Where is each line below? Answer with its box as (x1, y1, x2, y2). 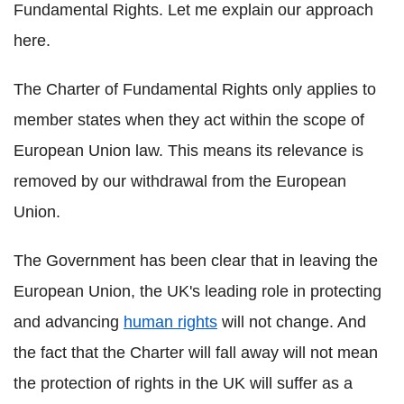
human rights (124, 313, 217, 332)
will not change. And (217, 313, 366, 332)
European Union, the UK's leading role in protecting (14, 282, 381, 301)
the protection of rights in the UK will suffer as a (14, 374, 353, 393)
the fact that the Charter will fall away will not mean (14, 344, 378, 363)
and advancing (14, 313, 124, 332)
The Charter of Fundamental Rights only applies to (14, 80, 376, 99)
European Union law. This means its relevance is (14, 142, 363, 161)
